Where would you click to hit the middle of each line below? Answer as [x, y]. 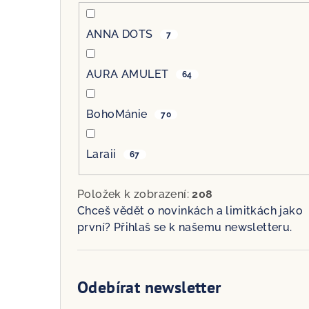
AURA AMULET [129, 74]
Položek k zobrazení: [135, 195]
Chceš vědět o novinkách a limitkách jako [190, 211]
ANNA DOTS [121, 34]
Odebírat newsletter [149, 288]
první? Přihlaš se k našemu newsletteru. [185, 228]
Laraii [103, 154]
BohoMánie [118, 114]
